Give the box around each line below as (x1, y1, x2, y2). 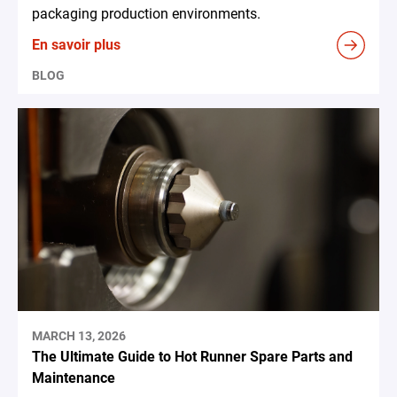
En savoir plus (32, 35, 121, 53)
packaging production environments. (32, 4, 261, 22)
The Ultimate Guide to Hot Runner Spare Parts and (32, 348, 353, 366)
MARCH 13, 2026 (32, 329, 126, 344)
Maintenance (32, 370, 115, 387)
